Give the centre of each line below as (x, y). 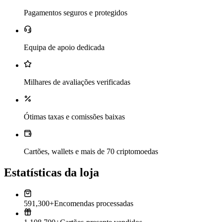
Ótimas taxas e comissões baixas (74, 117)
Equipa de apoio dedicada (64, 48)
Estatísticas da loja (52, 172)
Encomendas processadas (94, 203)
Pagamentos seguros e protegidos (76, 13)
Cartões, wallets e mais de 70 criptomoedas (91, 152)
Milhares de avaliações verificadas (77, 82)
